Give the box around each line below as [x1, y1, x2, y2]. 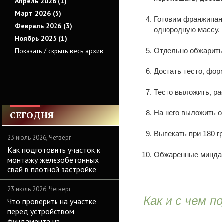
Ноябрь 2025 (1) [15, 34, 67, 43]
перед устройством [7, 206, 74, 216]
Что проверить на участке [7, 196, 96, 206]
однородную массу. [154, 25, 220, 34]
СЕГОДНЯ [10, 109, 54, 121]
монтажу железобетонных [7, 155, 99, 165]
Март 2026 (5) [15, 9, 61, 18]
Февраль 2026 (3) [15, 21, 72, 30]
